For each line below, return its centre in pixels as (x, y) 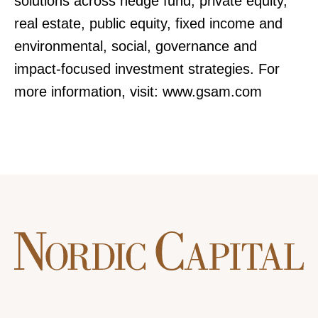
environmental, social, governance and (136, 46)
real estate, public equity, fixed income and (148, 23)
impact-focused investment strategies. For (147, 69)
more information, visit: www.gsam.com (138, 92)
